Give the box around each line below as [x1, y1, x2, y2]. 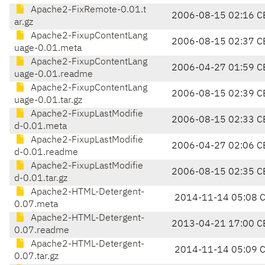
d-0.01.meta [14, 122, 67, 132]
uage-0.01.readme [14, 70, 93, 80]
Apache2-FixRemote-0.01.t [28, 5, 146, 15]
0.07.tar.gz [14, 252, 59, 262]
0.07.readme [14, 226, 69, 236]
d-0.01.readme [14, 148, 78, 158]
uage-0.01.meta [14, 44, 82, 54]
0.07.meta [14, 200, 58, 210]
